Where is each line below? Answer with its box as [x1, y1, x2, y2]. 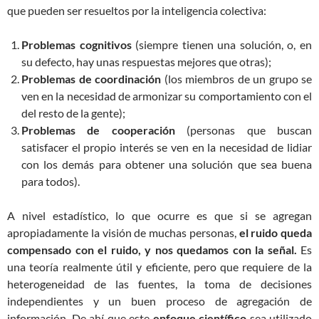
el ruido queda [239, 226, 312, 239]
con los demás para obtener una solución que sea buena [21, 157, 312, 171]
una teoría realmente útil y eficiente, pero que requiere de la [7, 260, 312, 273]
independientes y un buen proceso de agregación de [7, 294, 312, 308]
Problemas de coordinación [21, 72, 161, 85]
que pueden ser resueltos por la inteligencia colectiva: [7, 4, 266, 17]
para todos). [21, 174, 80, 188]
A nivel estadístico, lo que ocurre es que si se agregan [7, 209, 312, 222]
